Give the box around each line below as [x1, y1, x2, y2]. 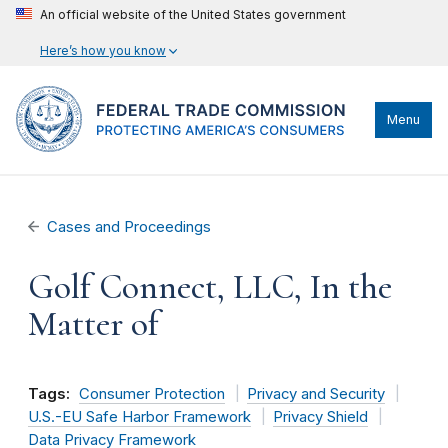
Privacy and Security [246, 385, 385, 403]
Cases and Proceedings [47, 218, 212, 236]
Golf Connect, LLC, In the [28, 266, 392, 308]
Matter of [28, 303, 159, 345]
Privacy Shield [272, 408, 368, 426]
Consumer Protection [79, 385, 225, 403]
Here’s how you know [40, 43, 166, 58]
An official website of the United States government [40, 7, 346, 22]
